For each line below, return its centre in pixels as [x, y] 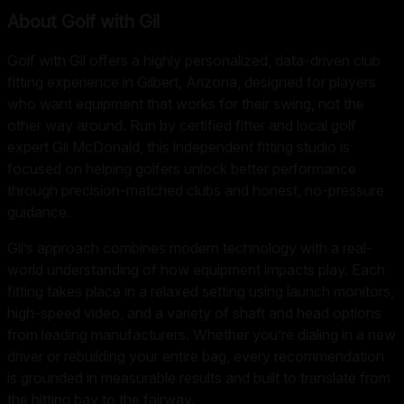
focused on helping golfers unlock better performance [182, 169]
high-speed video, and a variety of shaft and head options [194, 313]
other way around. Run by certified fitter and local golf [182, 126]
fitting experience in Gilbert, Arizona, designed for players [192, 83]
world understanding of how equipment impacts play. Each [196, 270]
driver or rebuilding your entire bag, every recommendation [196, 357]
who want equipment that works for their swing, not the [186, 104]
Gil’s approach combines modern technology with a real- [190, 248]
